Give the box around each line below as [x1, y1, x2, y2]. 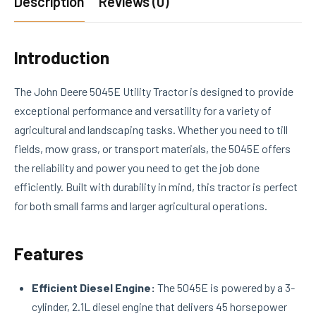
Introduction [14, 46, 109, 68]
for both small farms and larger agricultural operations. [14, 198, 267, 212]
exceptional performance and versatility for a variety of [14, 103, 272, 117]
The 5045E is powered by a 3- [155, 280, 295, 294]
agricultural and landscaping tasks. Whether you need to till [14, 122, 288, 136]
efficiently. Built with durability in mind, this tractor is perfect [14, 179, 298, 193]
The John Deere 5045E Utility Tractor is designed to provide [14, 84, 293, 98]
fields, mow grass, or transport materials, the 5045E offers [14, 141, 291, 155]
